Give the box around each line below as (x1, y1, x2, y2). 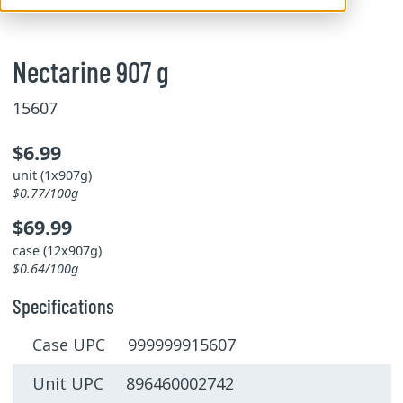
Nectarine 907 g (12, 54, 169, 88)
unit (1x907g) (12, 166, 92, 184)
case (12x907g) (12, 241, 102, 259)
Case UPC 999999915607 (32, 334, 236, 356)
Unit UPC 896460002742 (32, 372, 234, 395)
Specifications (12, 292, 114, 318)
